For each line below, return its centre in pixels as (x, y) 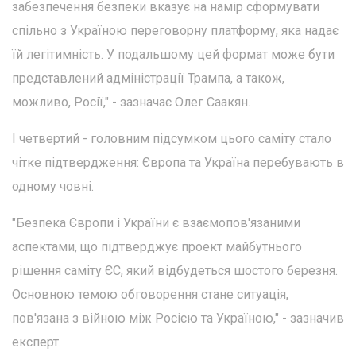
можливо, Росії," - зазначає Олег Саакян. (131, 102)
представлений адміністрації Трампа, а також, (148, 78)
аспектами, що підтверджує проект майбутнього (157, 246)
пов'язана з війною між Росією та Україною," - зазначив (178, 318)
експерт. (37, 342)
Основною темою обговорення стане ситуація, (150, 294)
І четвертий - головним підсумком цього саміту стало (172, 138)
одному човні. (53, 186)
